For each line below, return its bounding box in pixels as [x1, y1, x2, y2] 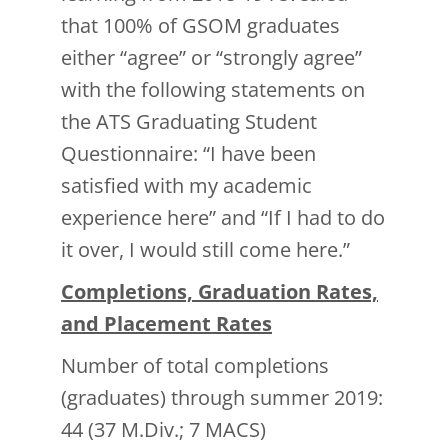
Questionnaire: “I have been [61, 140, 316, 168]
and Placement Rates [61, 310, 272, 338]
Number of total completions [61, 352, 329, 380]
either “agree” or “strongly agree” [61, 44, 362, 72]
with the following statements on [61, 76, 365, 104]
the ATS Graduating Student [61, 108, 317, 136]
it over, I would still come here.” [61, 236, 350, 264]
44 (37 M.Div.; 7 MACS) [61, 416, 266, 444]
